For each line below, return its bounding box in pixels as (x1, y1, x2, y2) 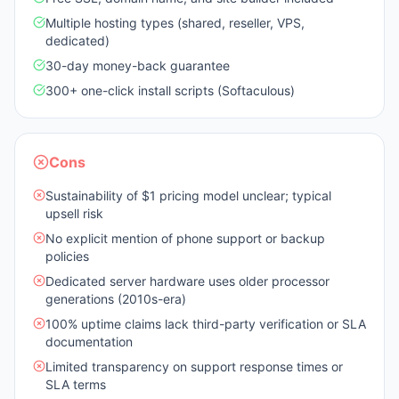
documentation (45, 334, 133, 349)
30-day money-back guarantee (45, 58, 230, 73)
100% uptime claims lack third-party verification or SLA (45, 316, 366, 331)
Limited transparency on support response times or (45, 359, 343, 374)
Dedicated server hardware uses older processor (45, 273, 330, 289)
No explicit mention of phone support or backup (45, 231, 325, 246)
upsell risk (45, 206, 103, 221)
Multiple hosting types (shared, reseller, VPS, (45, 15, 305, 30)
